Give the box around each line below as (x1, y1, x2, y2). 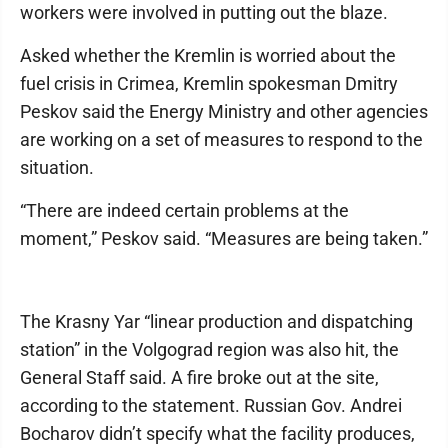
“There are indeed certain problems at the (20, 200, 349, 221)
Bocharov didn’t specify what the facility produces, (20, 423, 415, 444)
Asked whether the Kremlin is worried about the (20, 45, 396, 66)
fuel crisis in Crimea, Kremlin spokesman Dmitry (20, 73, 398, 94)
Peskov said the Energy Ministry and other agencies (20, 101, 428, 122)
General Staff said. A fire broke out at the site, (20, 367, 379, 388)
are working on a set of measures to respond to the (20, 129, 423, 150)
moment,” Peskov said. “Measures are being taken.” (20, 228, 428, 249)
